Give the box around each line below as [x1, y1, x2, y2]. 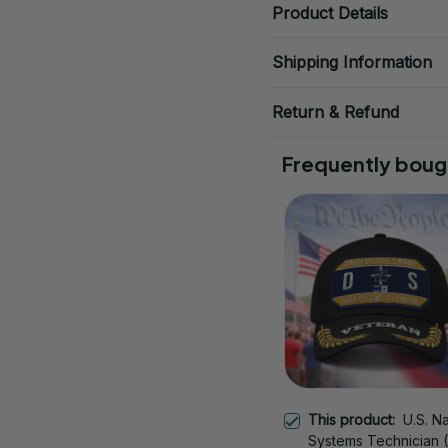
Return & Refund [272, 102, 399, 123]
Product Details [272, 2, 388, 23]
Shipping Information [272, 52, 432, 73]
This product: [308, 410, 403, 428]
